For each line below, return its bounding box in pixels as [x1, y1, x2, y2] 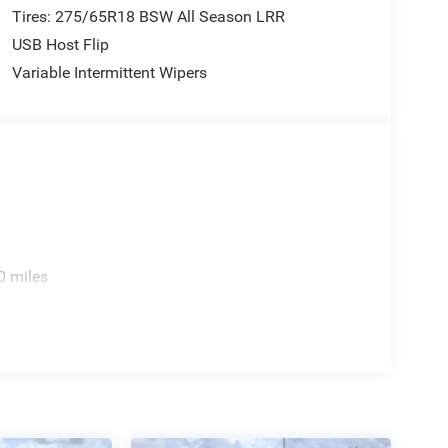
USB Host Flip [11, 34, 109, 54]
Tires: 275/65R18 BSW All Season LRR [11, 6, 285, 26]
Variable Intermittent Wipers [11, 62, 207, 82]
